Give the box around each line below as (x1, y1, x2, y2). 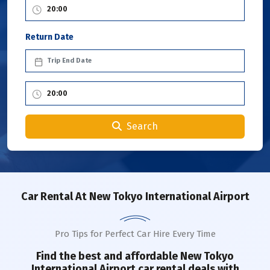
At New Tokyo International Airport (72, 190, 250, 203)
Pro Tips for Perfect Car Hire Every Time (54, 228, 216, 239)
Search (127, 121, 158, 132)
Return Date (25, 32, 74, 42)
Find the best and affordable (36, 250, 180, 263)
